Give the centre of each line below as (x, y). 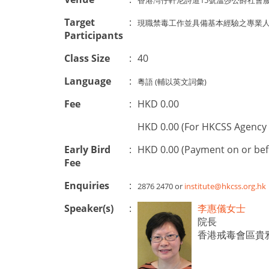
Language (88, 81)
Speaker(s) (89, 208)
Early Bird (87, 150)
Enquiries (87, 186)
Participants (94, 35)
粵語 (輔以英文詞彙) (172, 82)
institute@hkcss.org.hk (225, 186)
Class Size (87, 58)
